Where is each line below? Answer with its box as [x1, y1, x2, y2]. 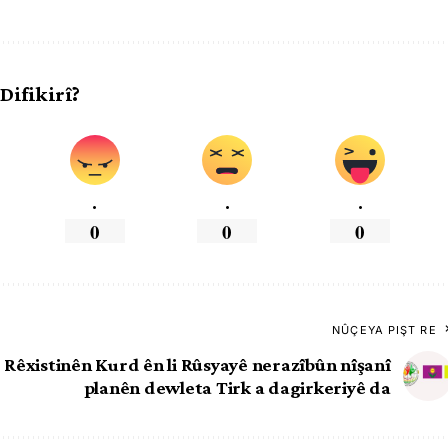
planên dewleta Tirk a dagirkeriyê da [83, 376, 391, 398]
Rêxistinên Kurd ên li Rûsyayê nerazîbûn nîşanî [4, 353, 391, 375]
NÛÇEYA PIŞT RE [332, 322, 437, 337]
